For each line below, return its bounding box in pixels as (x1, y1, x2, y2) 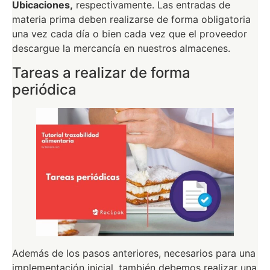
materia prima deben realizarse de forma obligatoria (12, 13, 251, 26)
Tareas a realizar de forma (12, 63, 190, 81)
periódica (12, 80, 77, 98)
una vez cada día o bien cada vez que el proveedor (12, 28, 247, 40)
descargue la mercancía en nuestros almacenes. (12, 42, 230, 55)
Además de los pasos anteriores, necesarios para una (12, 246, 256, 259)
